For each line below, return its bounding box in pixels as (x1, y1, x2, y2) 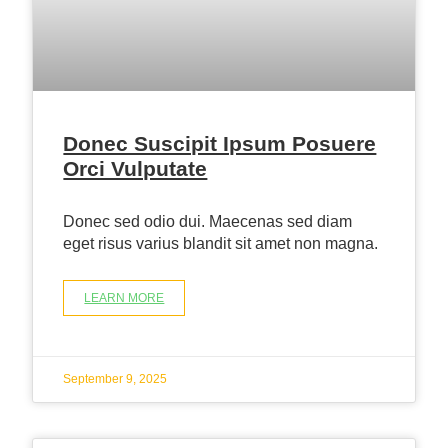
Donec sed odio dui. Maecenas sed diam (63, 213, 353, 231)
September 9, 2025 (63, 372, 168, 387)
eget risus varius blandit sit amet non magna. (63, 235, 379, 253)
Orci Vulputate (63, 157, 208, 181)
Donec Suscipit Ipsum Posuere (63, 132, 377, 156)
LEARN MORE (84, 291, 165, 306)
